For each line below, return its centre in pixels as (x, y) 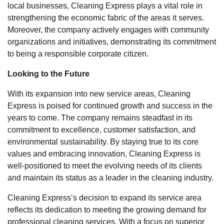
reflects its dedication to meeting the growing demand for (107, 209)
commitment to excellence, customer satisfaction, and (101, 129)
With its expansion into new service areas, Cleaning (99, 93)
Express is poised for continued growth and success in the (110, 105)
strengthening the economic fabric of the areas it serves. (106, 17)
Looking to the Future (48, 73)
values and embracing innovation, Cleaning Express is (104, 153)
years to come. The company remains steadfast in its (100, 117)
